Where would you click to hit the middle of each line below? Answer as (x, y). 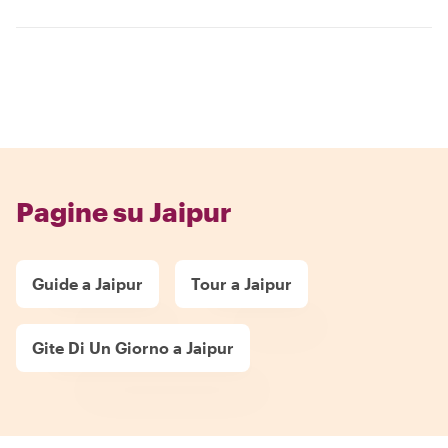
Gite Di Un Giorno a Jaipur (133, 347)
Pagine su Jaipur (124, 211)
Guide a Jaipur (87, 283)
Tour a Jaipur (241, 283)
